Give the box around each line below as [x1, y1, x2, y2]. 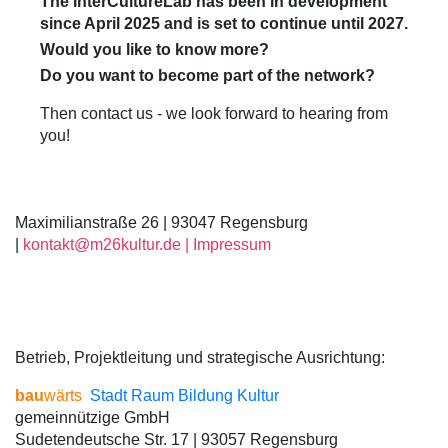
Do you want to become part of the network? [40, 67, 375, 85]
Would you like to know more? [40, 41, 269, 59]
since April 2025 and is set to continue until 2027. [40, 15, 408, 33]
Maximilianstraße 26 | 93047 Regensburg [15, 214, 308, 232]
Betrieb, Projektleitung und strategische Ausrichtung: [15, 349, 385, 367]
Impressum [193, 236, 271, 254]
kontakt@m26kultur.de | [23, 236, 193, 254]
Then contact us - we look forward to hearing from [40, 105, 388, 123]
